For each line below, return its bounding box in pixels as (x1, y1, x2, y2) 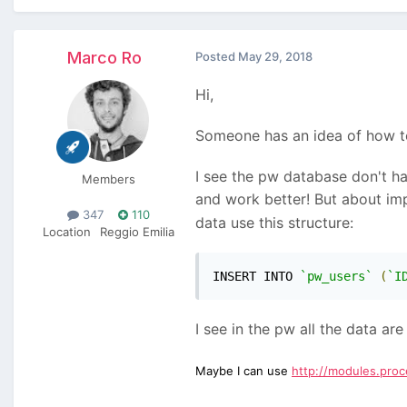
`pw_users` (300, 269, 372, 284)
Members (81, 172, 135, 187)
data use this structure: (195, 213, 353, 233)
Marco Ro (67, 48, 142, 68)
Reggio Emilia (99, 224, 174, 240)
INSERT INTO (213, 269, 300, 284)
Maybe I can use (195, 363, 292, 379)
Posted (195, 49, 238, 65)
